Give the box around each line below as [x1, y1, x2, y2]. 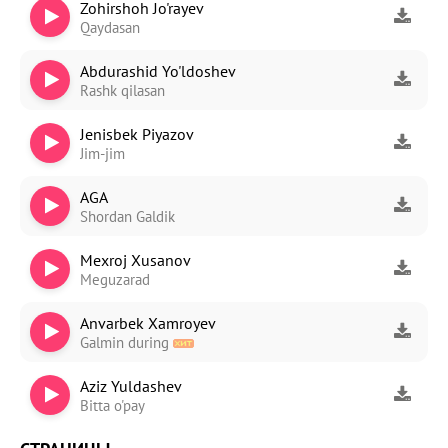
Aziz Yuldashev [80, 375, 182, 396]
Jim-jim [80, 143, 125, 163]
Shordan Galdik [80, 206, 175, 226]
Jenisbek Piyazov [80, 123, 194, 144]
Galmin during [80, 332, 173, 352]
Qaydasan [80, 17, 140, 37]
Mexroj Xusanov [80, 249, 191, 270]
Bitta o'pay [80, 395, 145, 415]
